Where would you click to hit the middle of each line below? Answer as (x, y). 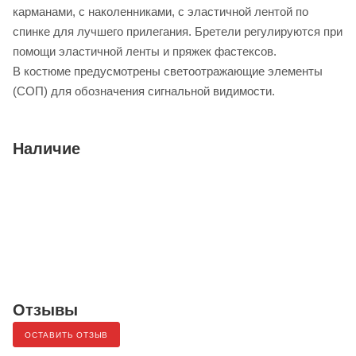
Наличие (46, 149)
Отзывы (45, 310)
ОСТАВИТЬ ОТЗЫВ (67, 335)
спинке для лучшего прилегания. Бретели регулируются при (178, 32)
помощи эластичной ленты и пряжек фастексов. (145, 52)
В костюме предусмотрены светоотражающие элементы (168, 72)
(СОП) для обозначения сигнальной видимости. (144, 91)
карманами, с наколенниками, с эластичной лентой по (161, 12)
